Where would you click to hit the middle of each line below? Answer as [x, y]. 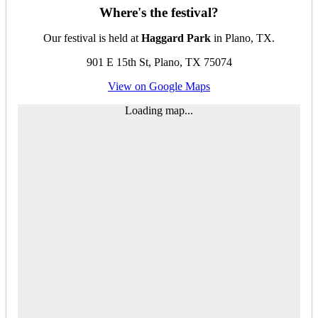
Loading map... [159, 110]
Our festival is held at [92, 38]
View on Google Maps [159, 86]
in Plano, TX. [243, 38]
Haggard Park [176, 38]
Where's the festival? [159, 12]
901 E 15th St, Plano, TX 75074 [159, 62]
